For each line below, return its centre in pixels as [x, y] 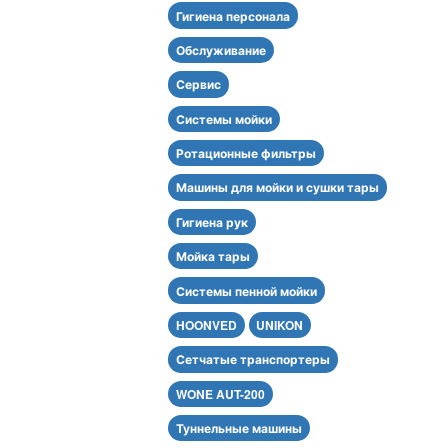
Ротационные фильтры [245, 153]
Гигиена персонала [232, 15]
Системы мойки [223, 118]
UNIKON [280, 324]
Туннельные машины [238, 428]
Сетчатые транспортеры [252, 359]
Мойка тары [212, 256]
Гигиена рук [211, 221]
